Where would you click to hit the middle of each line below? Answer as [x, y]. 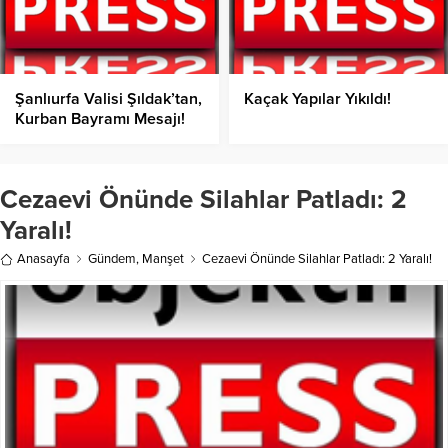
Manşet [163, 259]
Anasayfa [43, 259]
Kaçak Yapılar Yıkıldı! [317, 99]
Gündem [112, 259]
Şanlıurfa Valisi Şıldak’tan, [108, 99]
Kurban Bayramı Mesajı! [100, 119]
